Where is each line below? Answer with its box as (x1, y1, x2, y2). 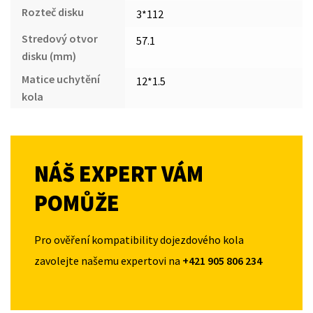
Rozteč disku (22, 4, 84, 19)
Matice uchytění (22, 71, 100, 86)
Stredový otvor (22, 31, 98, 45)
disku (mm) (22, 48, 76, 63)
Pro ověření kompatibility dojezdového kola (34, 232, 244, 247)
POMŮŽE (34, 189, 119, 217)
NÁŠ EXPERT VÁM (34, 159, 203, 188)
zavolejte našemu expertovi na (34, 253, 182, 268)
